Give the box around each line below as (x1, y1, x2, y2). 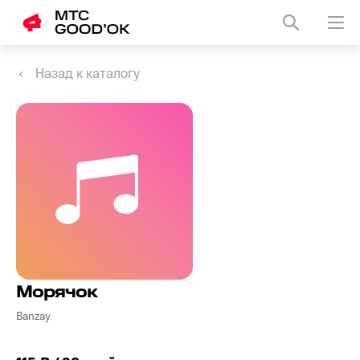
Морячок (16, 283, 97, 303)
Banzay (16, 310, 51, 324)
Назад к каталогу (35, 66, 140, 82)
